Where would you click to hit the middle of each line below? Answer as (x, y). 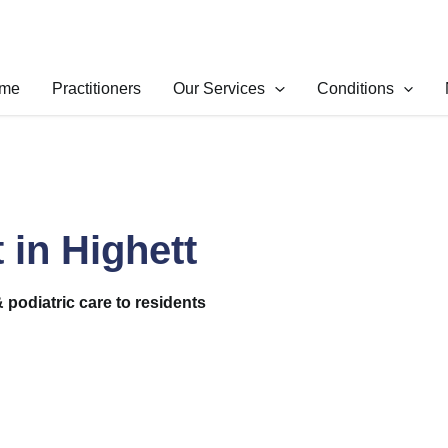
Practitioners (97, 89)
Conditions (355, 89)
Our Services (219, 89)
